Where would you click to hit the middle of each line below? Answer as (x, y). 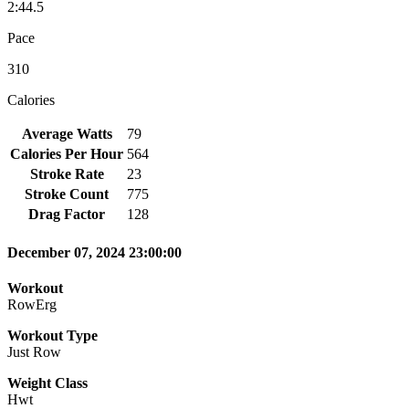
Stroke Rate (67, 173)
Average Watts (67, 133)
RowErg (32, 305)
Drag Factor (67, 214)
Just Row (34, 352)
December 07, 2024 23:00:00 (94, 253)
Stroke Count (67, 194)
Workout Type (52, 336)
